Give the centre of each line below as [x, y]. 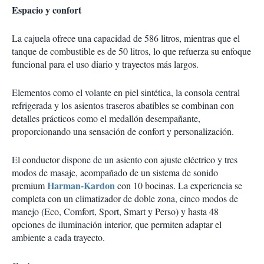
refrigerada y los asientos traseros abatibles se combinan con [123, 105]
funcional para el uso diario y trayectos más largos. [105, 64]
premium [29, 186]
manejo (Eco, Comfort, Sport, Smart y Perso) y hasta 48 [115, 212]
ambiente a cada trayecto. [58, 237]
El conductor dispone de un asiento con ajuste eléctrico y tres [125, 160]
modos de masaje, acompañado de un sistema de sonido [115, 173]
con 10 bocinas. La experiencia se [179, 186]
